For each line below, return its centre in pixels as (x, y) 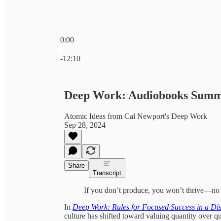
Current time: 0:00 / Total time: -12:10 (119, 48)
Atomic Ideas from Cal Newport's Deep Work (136, 116)
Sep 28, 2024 (85, 125)
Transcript (107, 173)
